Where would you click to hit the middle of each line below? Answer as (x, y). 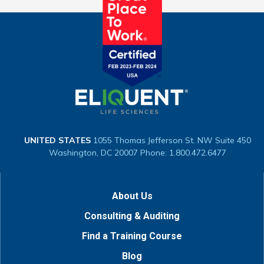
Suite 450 (233, 141)
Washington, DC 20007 (93, 153)
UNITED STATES (57, 141)
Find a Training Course (132, 236)
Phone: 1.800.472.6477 (183, 153)
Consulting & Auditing (132, 216)
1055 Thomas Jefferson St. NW (153, 141)
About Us (132, 196)
